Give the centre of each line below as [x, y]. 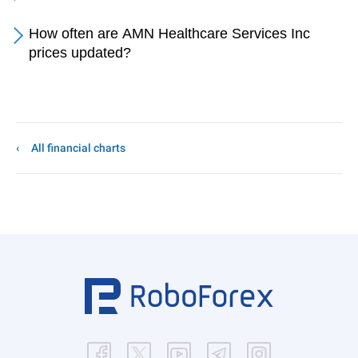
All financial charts [78, 148]
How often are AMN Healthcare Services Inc [169, 34]
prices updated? [80, 53]
